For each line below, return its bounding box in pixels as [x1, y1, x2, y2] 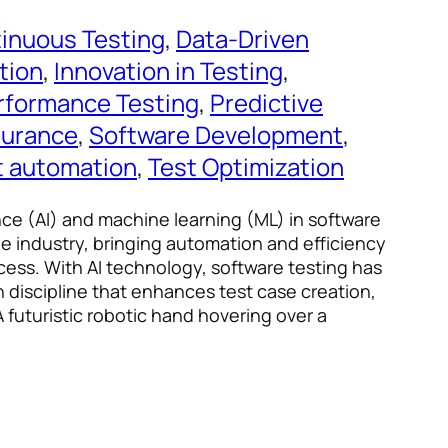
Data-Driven [176, 22, 309, 56]
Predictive [210, 86, 323, 120]
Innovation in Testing [54, 54, 283, 88]
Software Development [89, 118, 343, 152]
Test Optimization [148, 150, 344, 184]
